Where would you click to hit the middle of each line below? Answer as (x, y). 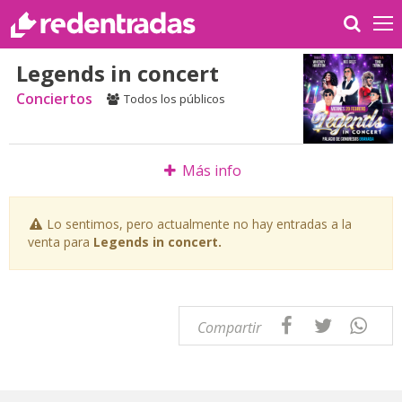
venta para (61, 242)
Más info (211, 170)
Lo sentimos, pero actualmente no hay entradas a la (199, 224)
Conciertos (54, 99)
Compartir (230, 328)
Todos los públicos (174, 99)
